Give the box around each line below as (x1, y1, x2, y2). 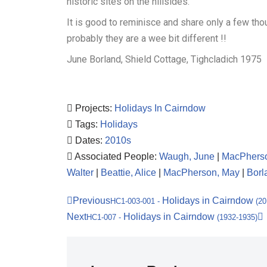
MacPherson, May (163, 167, 240, 178)
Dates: (75, 135, 105, 145)
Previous (73, 195, 110, 206)
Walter (67, 167, 94, 178)
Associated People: (74, 151, 159, 162)
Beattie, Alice (101, 167, 156, 178)
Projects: (75, 103, 114, 113)
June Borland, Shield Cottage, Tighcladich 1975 (67, 54, 262, 65)
